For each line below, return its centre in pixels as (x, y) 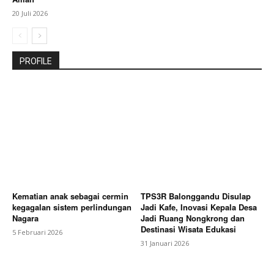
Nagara (25, 218)
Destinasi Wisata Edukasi (188, 229)
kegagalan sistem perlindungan (72, 207)
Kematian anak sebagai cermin (70, 196)
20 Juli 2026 (30, 13)
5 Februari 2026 (37, 232)
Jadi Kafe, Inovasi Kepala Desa (199, 207)
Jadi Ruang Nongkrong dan (193, 218)
